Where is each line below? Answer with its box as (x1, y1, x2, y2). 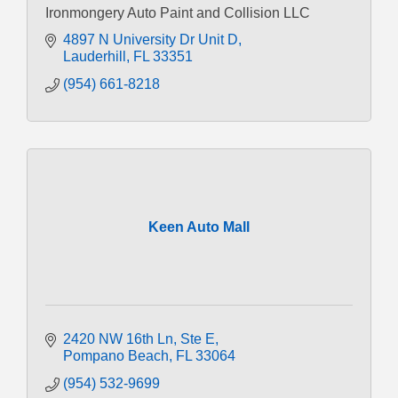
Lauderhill (63, 48, 126, 64)
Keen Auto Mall (148, 219, 250, 235)
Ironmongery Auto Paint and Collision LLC (45, 4, 310, 20)
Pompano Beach (63, 347, 169, 363)
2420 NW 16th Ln (63, 330, 173, 346)
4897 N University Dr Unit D (63, 31, 238, 47)
